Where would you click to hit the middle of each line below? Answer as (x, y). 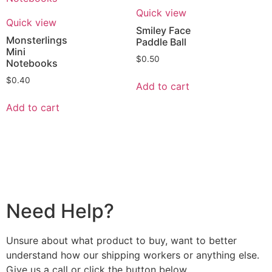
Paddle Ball (161, 42)
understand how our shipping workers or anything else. (133, 255)
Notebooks (32, 63)
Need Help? (60, 211)
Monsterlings (37, 40)
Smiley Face (163, 30)
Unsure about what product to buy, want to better (121, 241)
